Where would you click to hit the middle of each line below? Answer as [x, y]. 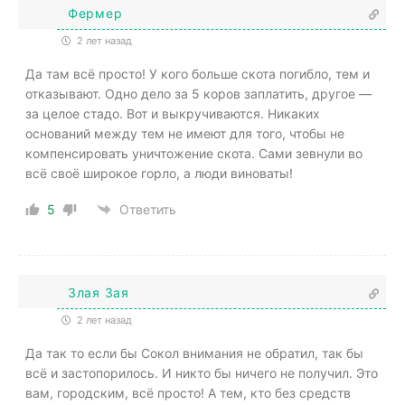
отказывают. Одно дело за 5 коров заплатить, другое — [198, 93]
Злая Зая [99, 293]
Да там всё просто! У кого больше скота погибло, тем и [198, 73]
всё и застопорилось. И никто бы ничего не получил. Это [202, 372]
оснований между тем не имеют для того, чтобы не [185, 133]
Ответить [148, 210]
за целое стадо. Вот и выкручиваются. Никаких [173, 113]
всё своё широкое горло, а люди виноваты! [159, 173]
